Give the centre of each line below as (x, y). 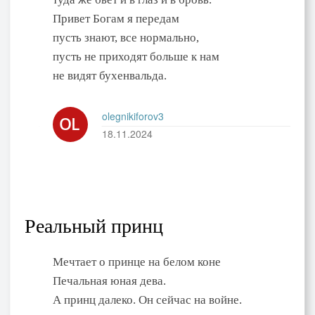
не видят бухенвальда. (110, 75)
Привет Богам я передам (116, 18)
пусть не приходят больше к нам (136, 56)
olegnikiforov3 (133, 116)
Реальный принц (94, 226)
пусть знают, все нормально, (126, 37)
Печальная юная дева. (109, 281)
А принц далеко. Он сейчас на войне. (147, 300)
